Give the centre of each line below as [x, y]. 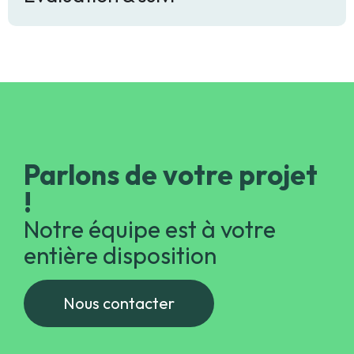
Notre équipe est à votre [150, 252]
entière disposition [120, 278]
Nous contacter [119, 326]
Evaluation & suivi [99, 18]
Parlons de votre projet [171, 197]
